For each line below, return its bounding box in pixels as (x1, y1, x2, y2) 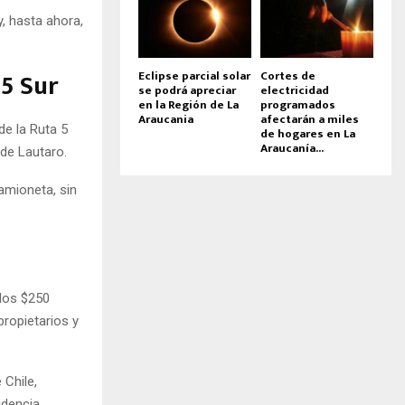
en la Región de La (138, 94, 239, 115)
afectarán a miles (260, 108, 359, 129)
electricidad (260, 80, 329, 100)
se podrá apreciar (138, 80, 236, 100)
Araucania (138, 108, 193, 129)
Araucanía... (260, 137, 324, 158)
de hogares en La (260, 123, 355, 144)
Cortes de (260, 65, 316, 86)
